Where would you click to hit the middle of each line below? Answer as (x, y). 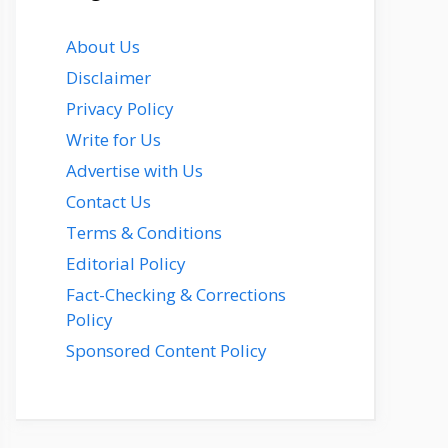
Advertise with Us (134, 170)
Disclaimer (108, 77)
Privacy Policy (120, 108)
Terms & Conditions (144, 232)
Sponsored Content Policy (166, 350)
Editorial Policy (126, 263)
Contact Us (108, 201)
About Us (103, 46)
